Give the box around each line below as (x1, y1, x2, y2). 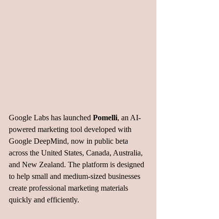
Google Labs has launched (9, 113, 93, 122)
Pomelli (93, 113, 117, 122)
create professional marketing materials (9, 183, 130, 192)
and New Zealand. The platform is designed (9, 160, 146, 169)
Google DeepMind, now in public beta (9, 136, 130, 145)
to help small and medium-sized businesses (9, 172, 142, 180)
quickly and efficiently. (9, 195, 79, 204)
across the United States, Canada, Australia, (9, 148, 145, 157)
